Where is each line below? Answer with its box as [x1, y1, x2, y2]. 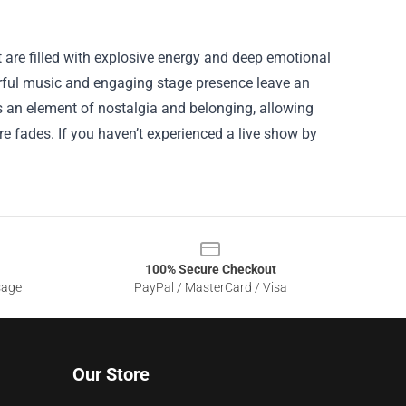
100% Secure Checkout [144, 262, 276, 277]
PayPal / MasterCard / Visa [133, 280, 287, 295]
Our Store [72, 363, 150, 386]
